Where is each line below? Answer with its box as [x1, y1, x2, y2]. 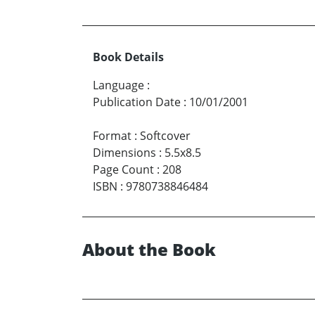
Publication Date [93, 94, 181, 110]
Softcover [140, 128, 191, 144]
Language [93, 77, 144, 94]
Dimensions [93, 145, 156, 161]
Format [93, 128, 131, 144]
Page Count [93, 162, 154, 178]
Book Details [93, 49, 164, 65]
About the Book [82, 238, 216, 262]
